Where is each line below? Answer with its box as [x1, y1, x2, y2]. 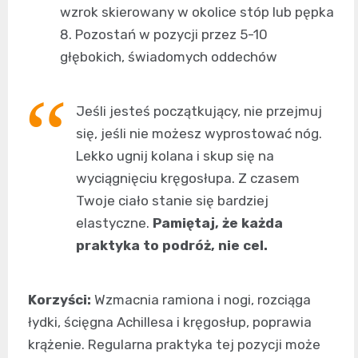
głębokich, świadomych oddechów [60, 48, 277, 65]
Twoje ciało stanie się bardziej [76, 192, 268, 209]
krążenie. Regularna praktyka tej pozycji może [28, 336, 320, 352]
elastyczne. [76, 214, 153, 231]
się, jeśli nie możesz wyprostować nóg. [76, 125, 322, 141]
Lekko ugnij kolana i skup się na [76, 147, 274, 164]
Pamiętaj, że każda [153, 214, 283, 231]
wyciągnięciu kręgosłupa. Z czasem [76, 169, 300, 186]
